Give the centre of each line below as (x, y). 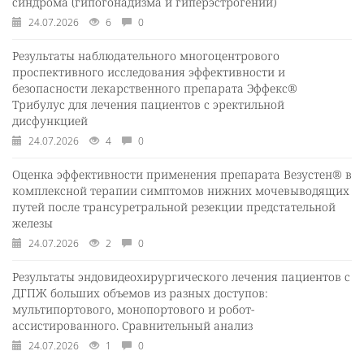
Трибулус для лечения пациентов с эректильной (148, 104)
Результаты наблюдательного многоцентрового (146, 55)
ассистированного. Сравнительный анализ (132, 325)
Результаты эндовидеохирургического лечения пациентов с (181, 276)
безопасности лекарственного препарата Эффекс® (155, 88)
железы (32, 223)
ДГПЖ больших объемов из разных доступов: (140, 292)
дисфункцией (50, 120)
